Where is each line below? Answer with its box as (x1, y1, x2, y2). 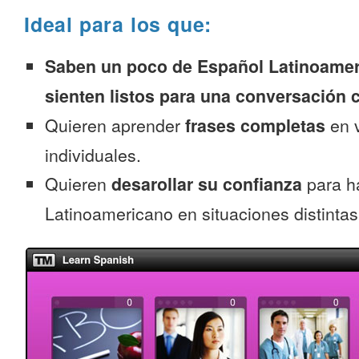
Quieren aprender (45, 113, 185, 137)
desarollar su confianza (111, 171, 302, 196)
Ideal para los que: (24, 10, 212, 38)
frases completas (185, 113, 325, 138)
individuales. (45, 143, 141, 167)
